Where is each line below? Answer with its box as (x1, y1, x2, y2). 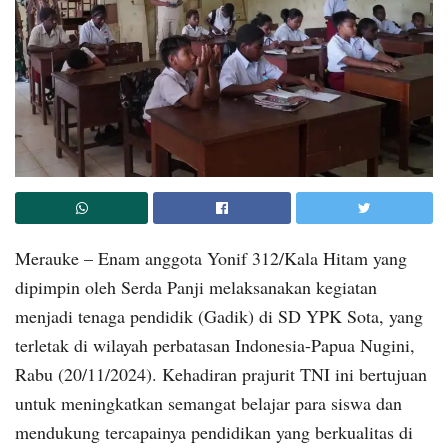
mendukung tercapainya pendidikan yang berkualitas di (15, 419, 413, 444)
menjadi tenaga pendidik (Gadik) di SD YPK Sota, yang (15, 303, 423, 328)
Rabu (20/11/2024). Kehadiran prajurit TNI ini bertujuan (15, 361, 427, 386)
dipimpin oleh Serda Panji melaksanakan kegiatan (15, 274, 377, 299)
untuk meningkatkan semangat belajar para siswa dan (15, 390, 402, 415)
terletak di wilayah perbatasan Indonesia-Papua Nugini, (15, 332, 415, 357)
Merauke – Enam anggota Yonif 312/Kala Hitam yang (15, 245, 407, 270)
